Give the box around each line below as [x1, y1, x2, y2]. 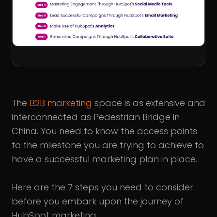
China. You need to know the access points [12, 124, 197, 137]
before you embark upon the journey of [12, 195, 184, 207]
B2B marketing [30, 96, 92, 109]
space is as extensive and [92, 96, 205, 109]
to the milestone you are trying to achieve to [12, 139, 204, 151]
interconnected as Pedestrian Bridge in [12, 110, 180, 123]
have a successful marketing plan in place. [12, 153, 197, 165]
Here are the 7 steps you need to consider [12, 181, 193, 193]
